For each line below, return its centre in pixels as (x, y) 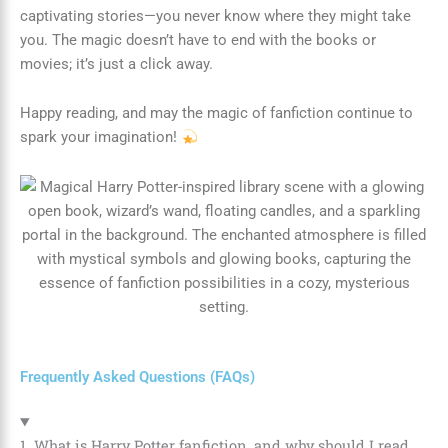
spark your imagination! (100, 137)
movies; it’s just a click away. (116, 63)
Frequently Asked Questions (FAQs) (137, 377)
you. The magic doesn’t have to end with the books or (198, 39)
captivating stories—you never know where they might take (215, 15)
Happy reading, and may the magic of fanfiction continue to (216, 113)
